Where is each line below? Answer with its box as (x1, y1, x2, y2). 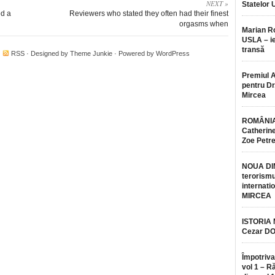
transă (242, 45, 265, 54)
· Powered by (112, 50, 156, 57)
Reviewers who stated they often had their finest (69, 9, 228, 18)
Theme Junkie (70, 50, 112, 57)
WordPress (156, 50, 190, 57)
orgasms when (179, 20, 228, 28)
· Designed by (25, 50, 70, 57)
